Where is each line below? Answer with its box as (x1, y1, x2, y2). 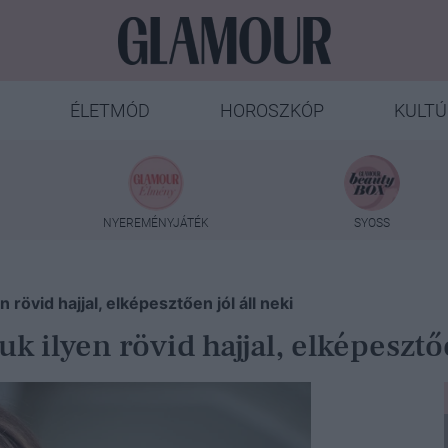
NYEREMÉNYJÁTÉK (102, 215, 209, 230)
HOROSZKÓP (219, 100, 324, 121)
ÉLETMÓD (69, 100, 150, 121)
